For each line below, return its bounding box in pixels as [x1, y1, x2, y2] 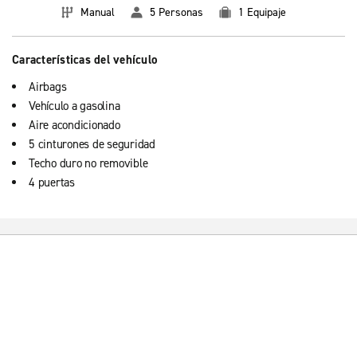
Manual [80, 5, 115, 20]
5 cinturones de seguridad [29, 136, 155, 152]
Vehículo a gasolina [29, 98, 120, 114]
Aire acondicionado [29, 117, 120, 133]
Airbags [29, 79, 67, 95]
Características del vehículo [12, 52, 157, 68]
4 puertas [29, 175, 75, 190]
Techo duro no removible [29, 155, 148, 171]
